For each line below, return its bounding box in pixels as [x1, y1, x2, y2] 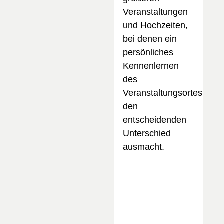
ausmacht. [122, 141, 164, 152]
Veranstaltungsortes [122, 87, 202, 98]
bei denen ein [122, 33, 177, 44]
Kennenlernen [122, 60, 179, 71]
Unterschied [122, 128, 171, 138]
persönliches [122, 47, 173, 57]
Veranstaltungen [122, 6, 188, 17]
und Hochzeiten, [122, 20, 188, 30]
